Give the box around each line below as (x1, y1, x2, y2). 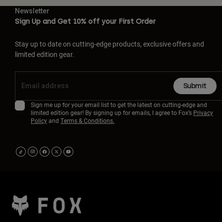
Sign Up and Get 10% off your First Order (15, 17, 156, 26)
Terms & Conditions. (60, 116, 114, 124)
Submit (183, 81, 207, 90)
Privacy (193, 108, 213, 116)
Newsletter (15, 6, 50, 15)
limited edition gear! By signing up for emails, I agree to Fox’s (31, 108, 193, 116)
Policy (31, 116, 47, 124)
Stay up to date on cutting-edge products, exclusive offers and (15, 39, 204, 49)
